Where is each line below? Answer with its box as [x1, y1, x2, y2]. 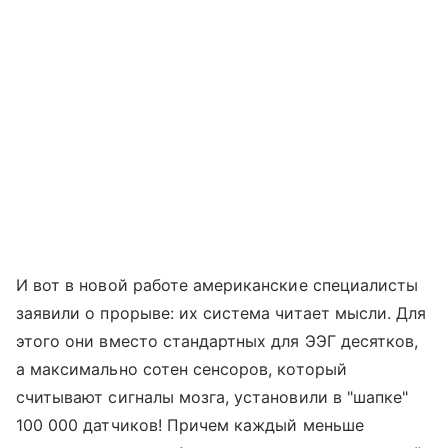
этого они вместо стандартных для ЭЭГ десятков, [16, 331, 419, 352]
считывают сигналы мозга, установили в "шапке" [16, 387, 409, 408]
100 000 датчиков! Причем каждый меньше [16, 415, 364, 436]
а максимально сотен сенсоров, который [16, 359, 347, 380]
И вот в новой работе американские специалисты [16, 275, 419, 296]
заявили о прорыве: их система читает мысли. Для [16, 303, 427, 324]
